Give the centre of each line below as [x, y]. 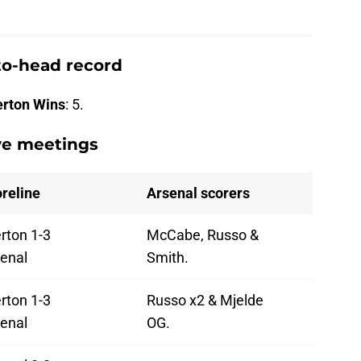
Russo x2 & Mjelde [205, 300]
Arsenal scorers [198, 193]
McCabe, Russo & [203, 234]
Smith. [168, 257]
